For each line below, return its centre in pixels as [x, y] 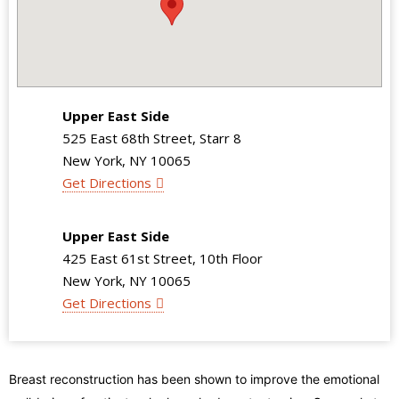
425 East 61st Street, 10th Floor [163, 258]
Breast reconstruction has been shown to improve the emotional [194, 379]
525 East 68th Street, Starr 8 [152, 138]
